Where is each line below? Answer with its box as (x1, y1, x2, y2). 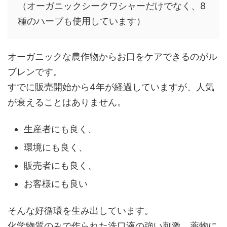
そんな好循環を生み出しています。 (8, 205, 154, 216)
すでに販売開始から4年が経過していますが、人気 (8, 81, 214, 92)
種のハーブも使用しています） (18, 15, 145, 26)
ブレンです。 (8, 66, 62, 77)
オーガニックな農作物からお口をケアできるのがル (8, 51, 217, 62)
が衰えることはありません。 (8, 96, 126, 107)
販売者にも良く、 (24, 160, 97, 171)
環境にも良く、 (24, 142, 88, 153)
